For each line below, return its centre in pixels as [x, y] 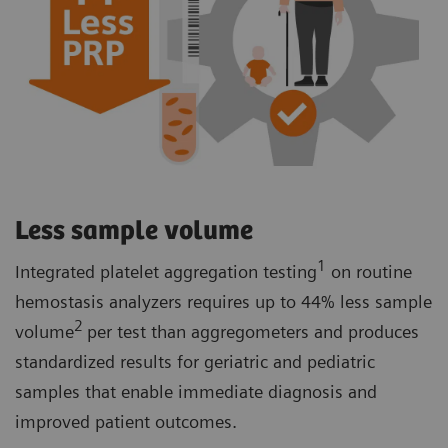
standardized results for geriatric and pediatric [195, 361]
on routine [369, 271]
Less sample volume [137, 231]
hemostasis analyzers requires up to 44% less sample [223, 301]
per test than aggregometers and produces [253, 331]
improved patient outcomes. [128, 421]
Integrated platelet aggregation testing [166, 271]
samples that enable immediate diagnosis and [196, 391]
